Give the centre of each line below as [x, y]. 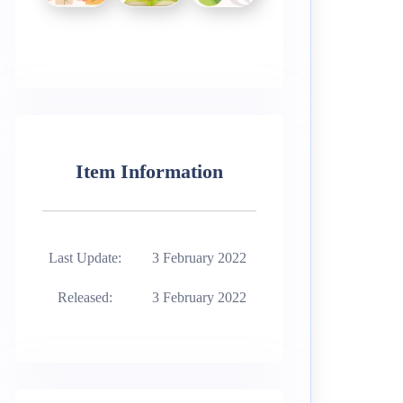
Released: [85, 298]
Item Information [149, 172]
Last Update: [85, 258]
